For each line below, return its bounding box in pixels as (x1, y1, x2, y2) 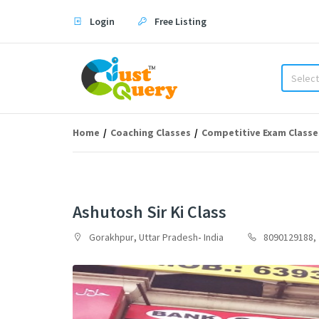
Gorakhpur (89, 231, 134, 244)
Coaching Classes (110, 126, 191, 139)
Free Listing (155, 15, 206, 28)
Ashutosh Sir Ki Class (73, 201, 226, 223)
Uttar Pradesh (139, 231, 198, 244)
